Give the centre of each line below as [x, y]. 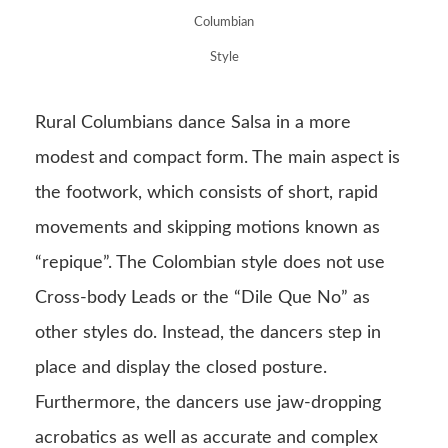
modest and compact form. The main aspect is [217, 157]
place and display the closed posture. [181, 367]
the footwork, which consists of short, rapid [206, 192]
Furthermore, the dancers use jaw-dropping [208, 402]
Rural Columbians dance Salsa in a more [193, 122]
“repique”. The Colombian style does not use [210, 262]
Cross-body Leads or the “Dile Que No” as [202, 297]
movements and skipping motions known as [207, 227]
